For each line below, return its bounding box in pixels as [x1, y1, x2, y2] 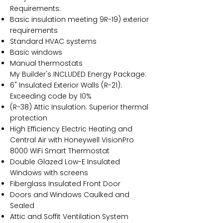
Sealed [10, 201, 34, 211]
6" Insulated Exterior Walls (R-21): [10, 80, 122, 90]
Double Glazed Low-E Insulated [10, 157, 120, 167]
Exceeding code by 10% [10, 91, 92, 101]
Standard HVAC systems [10, 36, 97, 46]
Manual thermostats [10, 58, 83, 68]
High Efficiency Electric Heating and [10, 124, 132, 134]
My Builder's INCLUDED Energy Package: [10, 69, 146, 79]
